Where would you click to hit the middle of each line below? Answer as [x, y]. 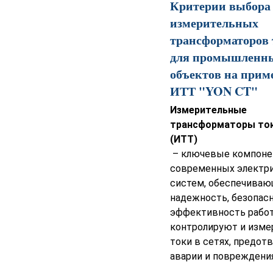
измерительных [214, 23]
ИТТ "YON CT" [214, 91]
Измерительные [208, 110]
